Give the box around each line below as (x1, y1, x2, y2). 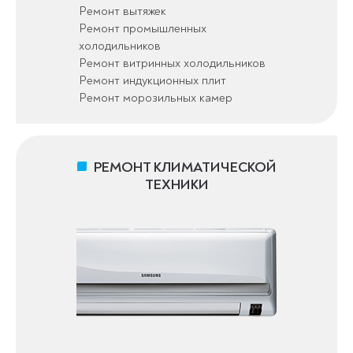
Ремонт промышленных (78, 20, 206, 36)
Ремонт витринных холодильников (78, 54, 266, 71)
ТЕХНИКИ (144, 175, 209, 194)
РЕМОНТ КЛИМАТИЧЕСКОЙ (93, 158, 277, 176)
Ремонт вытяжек (78, 2, 166, 19)
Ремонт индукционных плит (78, 72, 226, 88)
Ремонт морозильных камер (78, 89, 232, 106)
